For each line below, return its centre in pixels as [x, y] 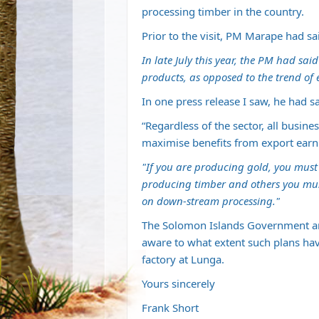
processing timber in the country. [223, 11]
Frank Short [170, 308]
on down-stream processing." [211, 201]
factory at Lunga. [183, 259]
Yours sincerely [178, 283]
